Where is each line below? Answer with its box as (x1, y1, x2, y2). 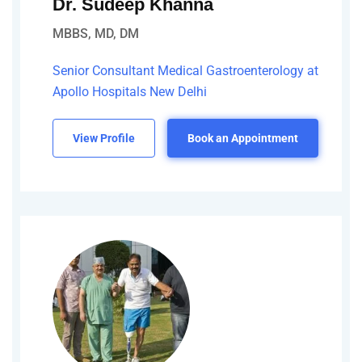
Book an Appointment (187, 132, 298, 145)
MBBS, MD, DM (53, 26, 139, 41)
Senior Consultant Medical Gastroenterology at (53, 63, 318, 78)
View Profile (73, 132, 135, 145)
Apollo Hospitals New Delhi (53, 84, 207, 99)
